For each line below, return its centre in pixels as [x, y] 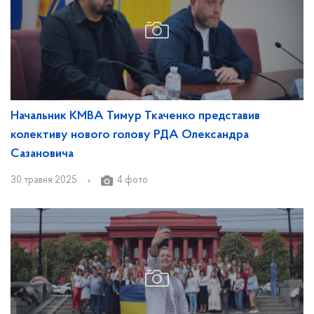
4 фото [132, 180]
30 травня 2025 [44, 180]
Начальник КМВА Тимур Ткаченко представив [135, 116]
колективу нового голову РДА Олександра [130, 135]
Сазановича [42, 154]
